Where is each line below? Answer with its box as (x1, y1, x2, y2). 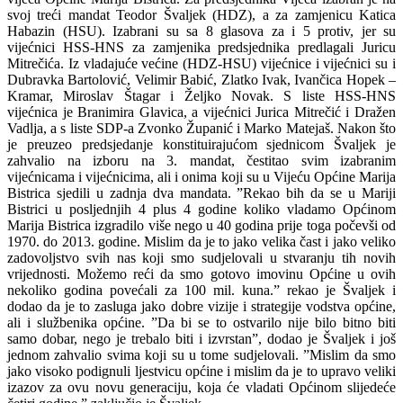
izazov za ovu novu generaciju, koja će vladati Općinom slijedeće (7, 379, 396, 395)
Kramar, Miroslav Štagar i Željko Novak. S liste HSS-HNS (7, 87, 396, 103)
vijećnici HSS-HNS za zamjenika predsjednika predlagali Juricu (7, 39, 396, 55)
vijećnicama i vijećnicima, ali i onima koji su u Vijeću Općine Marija (7, 168, 396, 184)
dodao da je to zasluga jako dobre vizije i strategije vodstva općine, (7, 298, 396, 314)
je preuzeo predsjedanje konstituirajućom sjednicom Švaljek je (7, 136, 396, 152)
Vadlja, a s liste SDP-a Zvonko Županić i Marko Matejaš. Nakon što (7, 120, 396, 136)
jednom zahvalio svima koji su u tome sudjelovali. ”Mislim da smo (7, 346, 396, 363)
